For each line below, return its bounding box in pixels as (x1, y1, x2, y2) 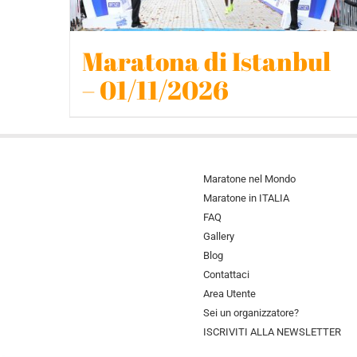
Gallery (202, 230, 234, 243)
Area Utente (202, 288, 256, 300)
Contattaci (202, 269, 249, 281)
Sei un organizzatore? (202, 307, 299, 320)
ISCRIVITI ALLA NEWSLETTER (202, 326, 341, 339)
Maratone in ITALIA (202, 192, 289, 205)
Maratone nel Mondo (202, 173, 296, 186)
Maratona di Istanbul (82, 44, 331, 79)
